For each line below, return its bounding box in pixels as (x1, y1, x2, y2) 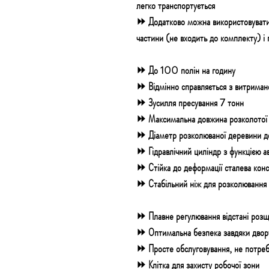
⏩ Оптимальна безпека (136, 225, 223, 240)
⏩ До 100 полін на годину (136, 62, 235, 78)
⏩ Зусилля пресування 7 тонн (136, 95, 244, 110)
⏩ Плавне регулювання (136, 208, 220, 224)
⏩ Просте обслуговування (136, 241, 229, 256)
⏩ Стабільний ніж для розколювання (136, 176, 267, 192)
